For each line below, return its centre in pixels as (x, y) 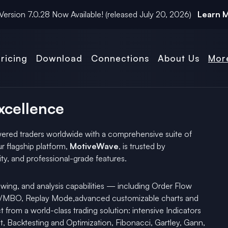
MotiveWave (94, 146)
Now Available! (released (95, 14)
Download (60, 58)
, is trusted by (142, 146)
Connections (120, 58)
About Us (178, 58)
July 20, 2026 (164, 14)
